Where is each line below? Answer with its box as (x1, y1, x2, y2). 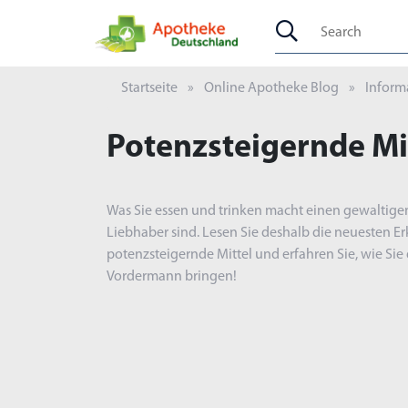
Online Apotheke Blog (204, 81, 339, 97)
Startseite (121, 81, 178, 97)
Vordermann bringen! (107, 270, 237, 285)
